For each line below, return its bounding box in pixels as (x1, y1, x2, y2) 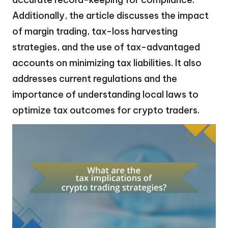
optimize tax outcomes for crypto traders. (12, 104, 199, 116)
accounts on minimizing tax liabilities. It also (12, 56, 202, 69)
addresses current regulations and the (12, 72, 177, 84)
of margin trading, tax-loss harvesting (12, 25, 178, 37)
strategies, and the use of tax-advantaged (12, 41, 200, 53)
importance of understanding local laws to (12, 88, 198, 100)
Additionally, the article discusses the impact (12, 9, 209, 21)
